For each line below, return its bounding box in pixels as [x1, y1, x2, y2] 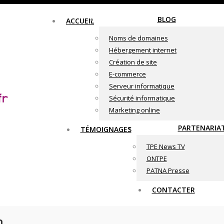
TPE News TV [146, 142, 185, 151]
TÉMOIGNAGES [80, 124, 131, 134]
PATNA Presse [146, 166, 189, 175]
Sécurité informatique [109, 93, 175, 102]
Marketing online [109, 105, 160, 114]
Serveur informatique [109, 81, 174, 90]
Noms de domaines [109, 33, 168, 42]
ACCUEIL [66, 16, 94, 25]
